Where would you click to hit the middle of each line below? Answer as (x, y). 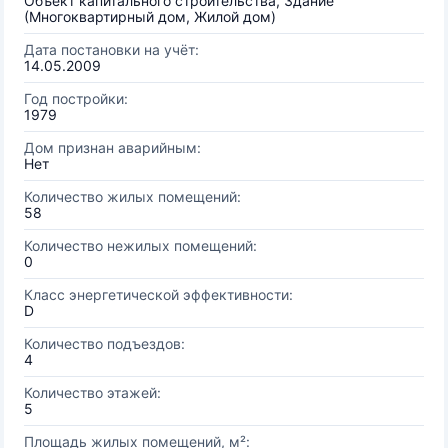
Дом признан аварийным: (112, 147)
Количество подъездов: (104, 343)
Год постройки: (76, 98)
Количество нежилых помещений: (140, 245)
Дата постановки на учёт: (111, 49)
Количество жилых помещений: (132, 196)
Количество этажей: (92, 392)
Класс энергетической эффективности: (158, 294)
